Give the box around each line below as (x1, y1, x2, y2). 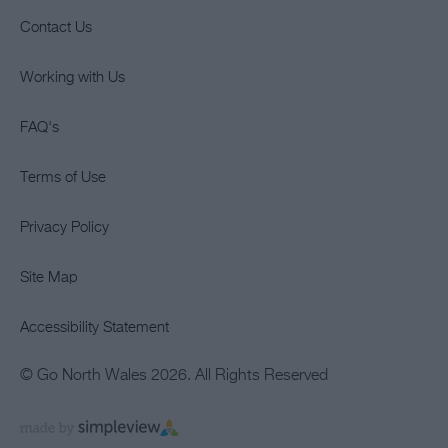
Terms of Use (20, 170, 106, 186)
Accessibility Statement (20, 320, 169, 336)
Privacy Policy (20, 220, 109, 236)
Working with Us (20, 70, 125, 86)
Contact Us (20, 20, 92, 36)
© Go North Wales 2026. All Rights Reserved (20, 368, 328, 385)
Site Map (20, 270, 78, 286)
